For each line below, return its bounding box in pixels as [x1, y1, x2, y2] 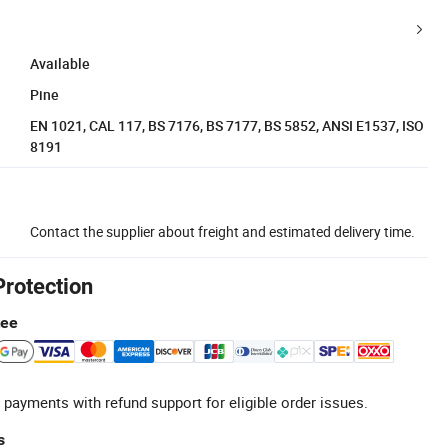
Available [30, 53, 90, 73]
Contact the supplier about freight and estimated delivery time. [30, 221, 415, 241]
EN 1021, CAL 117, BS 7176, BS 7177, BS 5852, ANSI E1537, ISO [30, 115, 424, 135]
